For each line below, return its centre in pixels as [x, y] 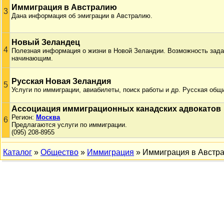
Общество [59, 152]
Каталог [17, 152]
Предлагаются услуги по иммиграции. [69, 125]
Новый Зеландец [46, 42]
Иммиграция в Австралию [64, 7]
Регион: [24, 117]
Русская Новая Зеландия [61, 81]
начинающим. [32, 58]
